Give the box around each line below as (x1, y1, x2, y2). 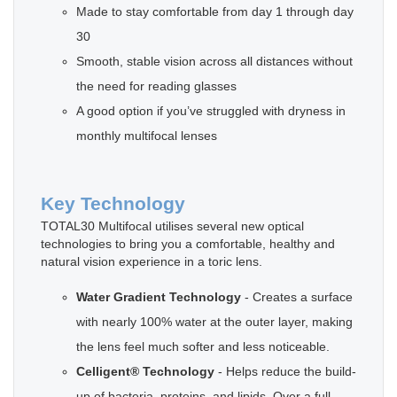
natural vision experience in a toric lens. (41, 253, 262, 269)
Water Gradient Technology (76, 289, 241, 304)
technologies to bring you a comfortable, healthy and (41, 236, 335, 251)
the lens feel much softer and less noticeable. (76, 339, 330, 354)
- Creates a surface (241, 289, 353, 304)
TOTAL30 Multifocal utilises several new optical (41, 218, 304, 233)
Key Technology (41, 192, 185, 214)
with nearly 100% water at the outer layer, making (76, 314, 353, 329)
